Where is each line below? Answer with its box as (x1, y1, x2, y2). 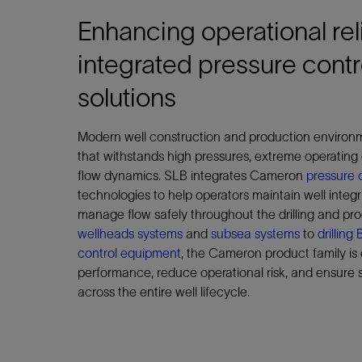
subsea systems (211, 226, 300, 241)
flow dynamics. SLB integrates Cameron (78, 168, 306, 183)
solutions (78, 83, 176, 112)
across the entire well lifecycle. (78, 284, 250, 299)
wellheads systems (78, 226, 183, 241)
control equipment (78, 246, 181, 260)
